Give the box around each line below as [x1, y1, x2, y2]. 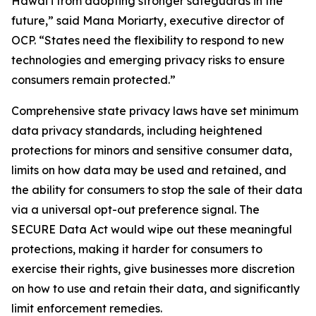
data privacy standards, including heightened [11, 123, 262, 138]
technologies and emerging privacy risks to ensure [11, 53, 285, 67]
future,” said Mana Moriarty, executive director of [11, 13, 284, 28]
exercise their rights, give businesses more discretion [11, 262, 295, 276]
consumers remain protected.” [11, 73, 178, 87]
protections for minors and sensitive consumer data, [11, 143, 292, 157]
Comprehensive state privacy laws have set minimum [11, 104, 298, 118]
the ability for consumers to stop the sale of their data [11, 183, 303, 197]
